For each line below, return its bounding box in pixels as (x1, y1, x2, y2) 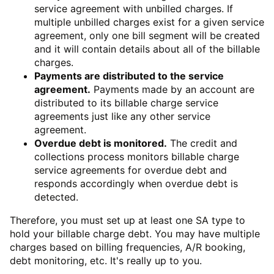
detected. (34, 190, 78, 203)
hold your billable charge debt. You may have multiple (10, 227, 260, 240)
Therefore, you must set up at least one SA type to (10, 213, 245, 226)
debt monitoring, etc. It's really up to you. (10, 254, 202, 267)
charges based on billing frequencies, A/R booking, (10, 240, 245, 253)
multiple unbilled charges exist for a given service (34, 15, 264, 28)
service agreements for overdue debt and (34, 163, 227, 176)
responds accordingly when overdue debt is (34, 177, 238, 190)
